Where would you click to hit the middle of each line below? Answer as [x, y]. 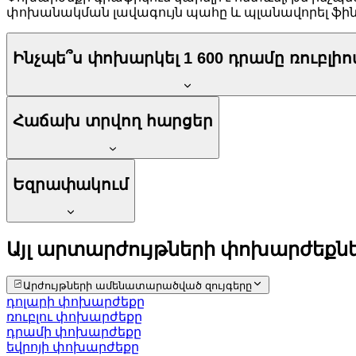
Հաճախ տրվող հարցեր [113, 121]
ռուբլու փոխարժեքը [74, 316]
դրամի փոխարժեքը [74, 331]
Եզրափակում [71, 184]
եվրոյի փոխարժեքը [73, 346]
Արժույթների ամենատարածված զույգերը [138, 285]
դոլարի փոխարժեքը [75, 301]
